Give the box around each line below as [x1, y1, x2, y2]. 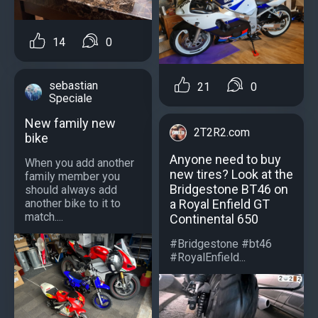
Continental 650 [170, 211, 258, 226]
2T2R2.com [194, 125, 250, 139]
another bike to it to [25, 197, 121, 211]
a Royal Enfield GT [170, 196, 270, 212]
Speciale [49, 92, 92, 106]
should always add [25, 183, 117, 197]
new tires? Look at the [170, 166, 293, 182]
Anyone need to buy [170, 151, 281, 167]
